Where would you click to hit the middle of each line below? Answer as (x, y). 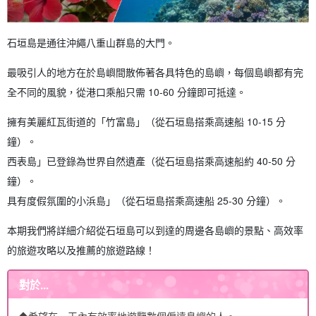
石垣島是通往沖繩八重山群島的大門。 (91, 42)
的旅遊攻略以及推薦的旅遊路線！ (81, 249)
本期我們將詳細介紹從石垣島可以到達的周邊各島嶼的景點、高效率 (155, 230)
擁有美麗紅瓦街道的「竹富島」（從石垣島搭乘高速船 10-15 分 (146, 121)
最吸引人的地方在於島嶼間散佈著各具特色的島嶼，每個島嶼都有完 (155, 72)
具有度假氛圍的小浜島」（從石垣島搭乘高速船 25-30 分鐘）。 (146, 200)
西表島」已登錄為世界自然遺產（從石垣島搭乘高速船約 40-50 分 (151, 160)
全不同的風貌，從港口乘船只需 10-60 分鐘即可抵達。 (127, 91)
